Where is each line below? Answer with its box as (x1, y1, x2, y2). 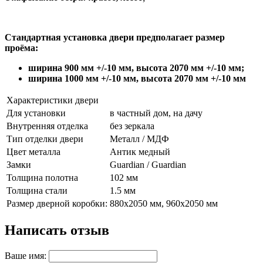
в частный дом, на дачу (110, 108, 203, 119)
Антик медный (110, 147, 170, 157)
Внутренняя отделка (6, 121, 88, 131)
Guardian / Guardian (110, 160, 186, 170)
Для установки (6, 108, 66, 119)
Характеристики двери (6, 95, 99, 106)
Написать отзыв (5, 222, 109, 238)
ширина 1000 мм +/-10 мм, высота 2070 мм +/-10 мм (28, 73, 246, 84)
